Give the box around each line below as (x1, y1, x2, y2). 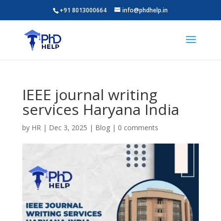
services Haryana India (22, 99, 179, 119)
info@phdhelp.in (122, 6, 168, 14)
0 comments (117, 123, 158, 132)
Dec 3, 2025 (48, 123, 87, 132)
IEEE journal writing (22, 84, 157, 105)
